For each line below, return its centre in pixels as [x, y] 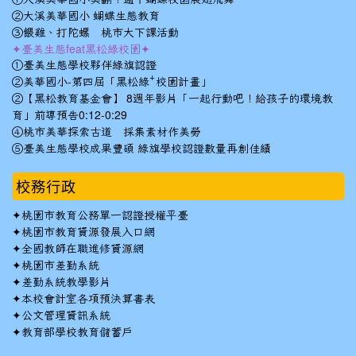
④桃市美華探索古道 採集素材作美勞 [106, 132]
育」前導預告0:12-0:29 [70, 115]
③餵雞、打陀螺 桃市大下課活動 [95, 33]
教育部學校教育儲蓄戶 [77, 332]
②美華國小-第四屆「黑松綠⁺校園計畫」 [112, 82]
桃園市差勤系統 [60, 265]
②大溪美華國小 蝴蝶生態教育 [86, 16]
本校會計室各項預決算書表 [88, 299]
